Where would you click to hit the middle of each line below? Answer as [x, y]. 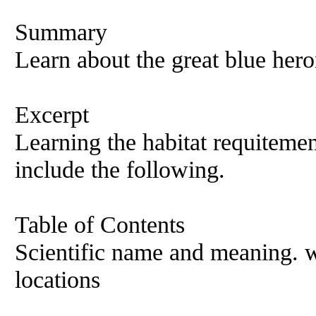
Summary [61, 32]
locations [57, 279]
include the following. [120, 169]
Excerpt [52, 114]
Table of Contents [100, 224]
